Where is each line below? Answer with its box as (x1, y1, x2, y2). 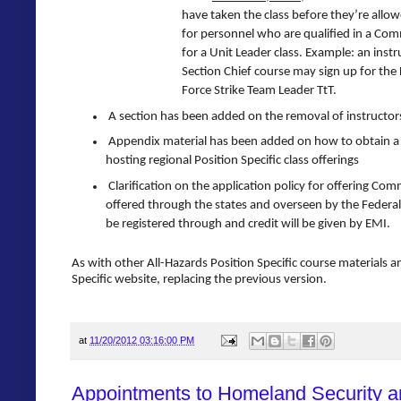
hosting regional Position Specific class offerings (105, 154, 359, 168)
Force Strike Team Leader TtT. (182, 84, 337, 98)
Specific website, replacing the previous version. (72, 273, 327, 287)
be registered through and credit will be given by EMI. (105, 217, 390, 231)
